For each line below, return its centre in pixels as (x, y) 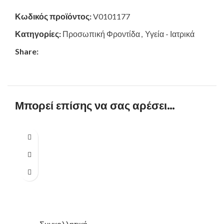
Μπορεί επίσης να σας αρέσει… (95, 106)
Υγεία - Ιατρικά (170, 34)
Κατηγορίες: (38, 34)
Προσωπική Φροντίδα (101, 34)
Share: (27, 51)
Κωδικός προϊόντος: (54, 16)
